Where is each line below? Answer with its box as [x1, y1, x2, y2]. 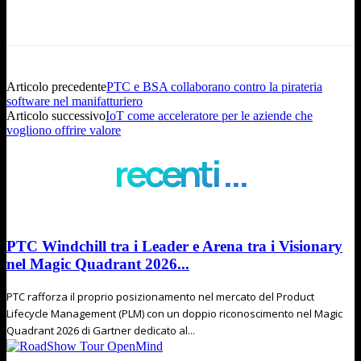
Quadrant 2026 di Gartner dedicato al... [6, 322, 195, 338]
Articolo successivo [6, 109, 106, 123]
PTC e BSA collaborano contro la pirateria [106, 80, 322, 94]
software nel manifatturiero [6, 94, 143, 109]
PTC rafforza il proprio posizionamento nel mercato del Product [6, 288, 314, 304]
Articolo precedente [6, 80, 106, 94]
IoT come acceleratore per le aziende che [106, 109, 313, 123]
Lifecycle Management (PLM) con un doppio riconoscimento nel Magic [6, 305, 342, 321]
